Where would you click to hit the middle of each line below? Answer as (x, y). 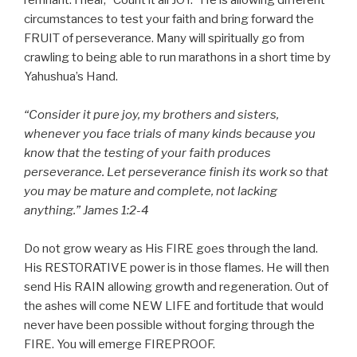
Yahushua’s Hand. (71, 77)
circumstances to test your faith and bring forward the (169, 20)
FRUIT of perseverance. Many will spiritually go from (164, 39)
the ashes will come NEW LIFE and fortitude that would (174, 306)
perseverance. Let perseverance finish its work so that (176, 173)
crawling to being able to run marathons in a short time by (177, 58)
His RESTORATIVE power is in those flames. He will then (177, 268)
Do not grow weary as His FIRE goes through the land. (171, 249)
